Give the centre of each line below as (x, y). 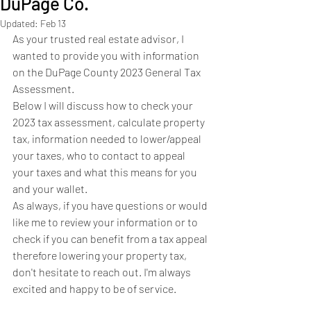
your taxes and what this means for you (106, 171)
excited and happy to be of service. (95, 288)
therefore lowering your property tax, (101, 255)
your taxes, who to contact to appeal (100, 155)
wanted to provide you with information (107, 55)
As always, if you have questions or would (111, 205)
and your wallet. (51, 188)
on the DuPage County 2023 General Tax (108, 72)
